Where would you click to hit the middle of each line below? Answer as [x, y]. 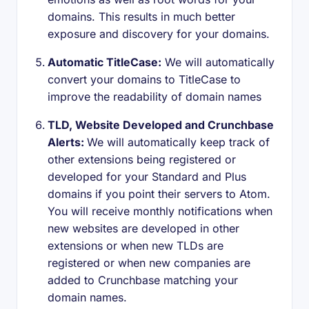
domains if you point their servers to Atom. [159, 194]
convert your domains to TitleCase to [144, 79]
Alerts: [67, 142]
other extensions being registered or [142, 159]
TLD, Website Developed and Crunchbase [161, 125]
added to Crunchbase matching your [143, 280]
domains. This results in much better [141, 17]
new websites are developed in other [143, 228]
